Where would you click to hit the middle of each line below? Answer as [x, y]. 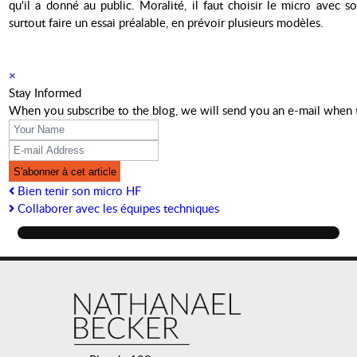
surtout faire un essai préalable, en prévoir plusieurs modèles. [167, 23]
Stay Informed [45, 93]
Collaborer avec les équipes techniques [117, 208]
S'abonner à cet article [65, 171]
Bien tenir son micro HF [78, 191]
